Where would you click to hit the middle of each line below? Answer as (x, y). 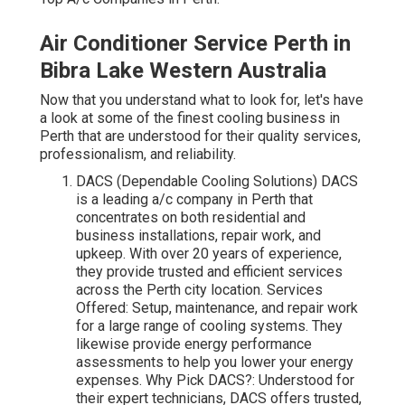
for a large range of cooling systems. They (209, 326)
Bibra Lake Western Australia (183, 71)
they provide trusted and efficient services (209, 272)
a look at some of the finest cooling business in (190, 118)
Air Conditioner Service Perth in (195, 44)
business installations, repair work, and (198, 236)
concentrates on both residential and (191, 218)
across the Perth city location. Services (199, 290)
